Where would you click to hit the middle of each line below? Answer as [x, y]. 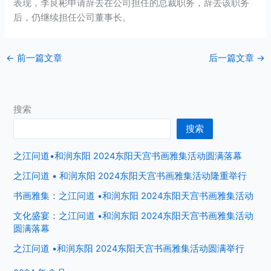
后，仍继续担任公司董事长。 [73, 17]
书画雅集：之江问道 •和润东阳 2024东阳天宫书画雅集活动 [134, 196]
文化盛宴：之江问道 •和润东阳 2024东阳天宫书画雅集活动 [134, 216]
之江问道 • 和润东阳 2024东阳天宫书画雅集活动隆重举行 [130, 176]
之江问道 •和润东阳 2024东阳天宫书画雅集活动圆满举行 [129, 249]
